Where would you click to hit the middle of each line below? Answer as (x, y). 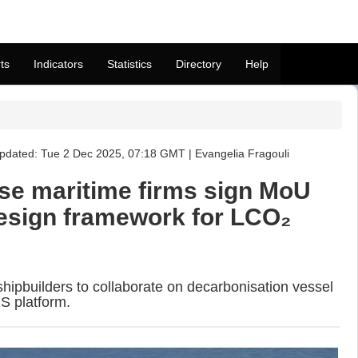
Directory (199, 64)
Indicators (58, 64)
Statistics (129, 64)
